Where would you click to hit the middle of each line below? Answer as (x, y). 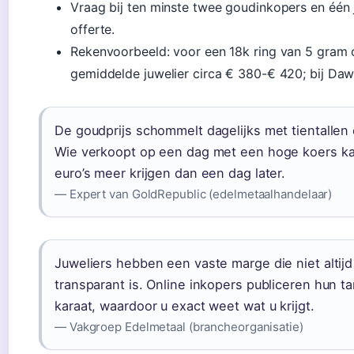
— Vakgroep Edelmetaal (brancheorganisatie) (179, 326)
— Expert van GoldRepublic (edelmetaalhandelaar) (194, 194)
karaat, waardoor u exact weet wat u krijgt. (185, 305)
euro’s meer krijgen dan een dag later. (170, 173)
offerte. (93, 29)
